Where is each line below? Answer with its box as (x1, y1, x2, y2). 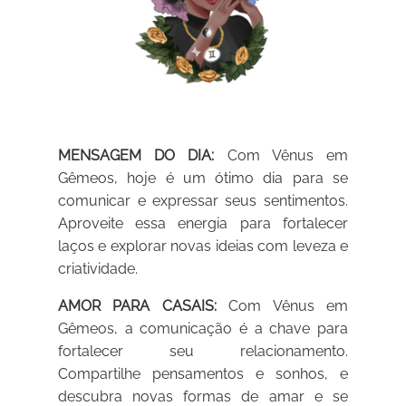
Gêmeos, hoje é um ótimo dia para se (58, 169, 348, 188)
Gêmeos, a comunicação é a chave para (58, 320, 348, 338)
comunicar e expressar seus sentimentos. (58, 192, 348, 210)
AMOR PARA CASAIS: (58, 297, 217, 315)
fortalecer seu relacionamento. (58, 343, 348, 361)
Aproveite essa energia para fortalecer (58, 215, 348, 233)
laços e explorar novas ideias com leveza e (58, 237, 348, 256)
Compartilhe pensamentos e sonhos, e (58, 365, 348, 383)
